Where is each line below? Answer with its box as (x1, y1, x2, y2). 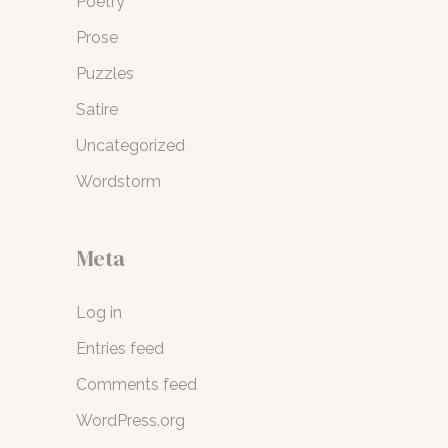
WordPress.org (76, 411, 185, 431)
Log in (76, 303, 122, 323)
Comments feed (76, 375, 197, 395)
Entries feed (76, 339, 164, 359)
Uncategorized (76, 135, 185, 155)
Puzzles (76, 63, 134, 83)
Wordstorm (76, 171, 161, 191)
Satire (76, 99, 118, 119)
